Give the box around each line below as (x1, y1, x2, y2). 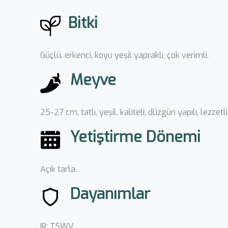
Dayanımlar (70, 184, 150, 204)
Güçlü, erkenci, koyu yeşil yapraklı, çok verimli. (40, 50, 209, 61)
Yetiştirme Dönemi (70, 127, 201, 147)
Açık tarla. (40, 164, 77, 175)
